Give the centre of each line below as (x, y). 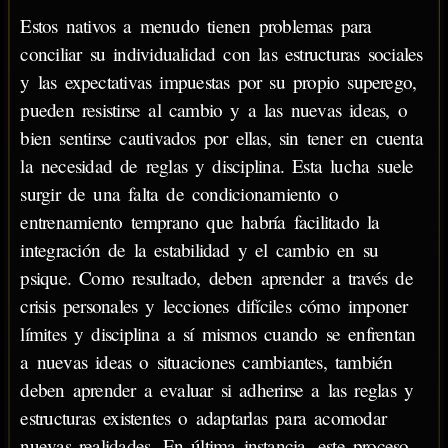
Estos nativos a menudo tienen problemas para (196, 26)
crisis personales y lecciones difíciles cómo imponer (214, 306)
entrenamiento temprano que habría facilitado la (200, 222)
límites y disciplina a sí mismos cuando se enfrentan (218, 334)
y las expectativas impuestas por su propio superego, (218, 82)
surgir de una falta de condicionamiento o (179, 194)
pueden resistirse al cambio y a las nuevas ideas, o (213, 110)
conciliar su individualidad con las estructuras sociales (221, 54)
